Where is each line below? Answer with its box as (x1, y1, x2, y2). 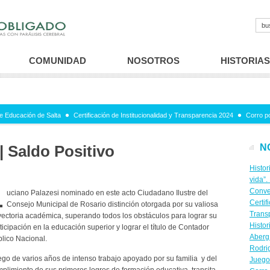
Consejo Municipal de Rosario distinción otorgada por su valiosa (7, 200, 218, 209)
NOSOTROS (127, 55, 180, 66)
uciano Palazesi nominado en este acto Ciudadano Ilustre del (7, 189, 208, 197)
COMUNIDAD (29, 55, 86, 66)
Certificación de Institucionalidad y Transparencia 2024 (74, 111, 233, 119)
